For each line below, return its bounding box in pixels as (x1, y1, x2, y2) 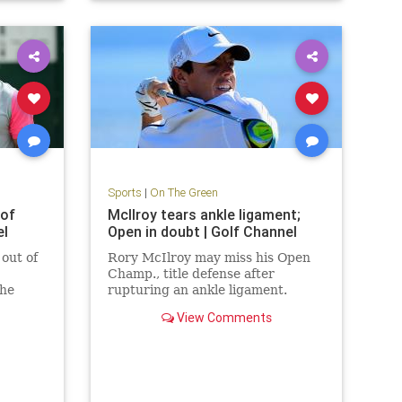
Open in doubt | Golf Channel (107, 222, 297, 240)
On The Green (149, 184, 218, 200)
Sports (107, 184, 142, 200)
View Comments (173, 309, 272, 326)
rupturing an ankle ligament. (107, 282, 287, 297)
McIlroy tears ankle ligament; (107, 205, 301, 223)
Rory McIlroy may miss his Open (107, 249, 310, 265)
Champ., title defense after (107, 266, 275, 281)
